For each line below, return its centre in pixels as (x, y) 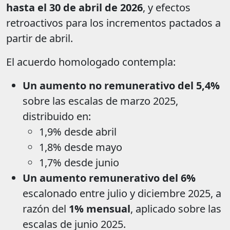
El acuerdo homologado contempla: (91, 62)
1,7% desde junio (79, 163)
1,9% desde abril (78, 132)
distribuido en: (57, 117)
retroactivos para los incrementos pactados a (113, 23)
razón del (46, 209)
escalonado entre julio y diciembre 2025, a (122, 194)
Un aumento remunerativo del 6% (109, 178)
